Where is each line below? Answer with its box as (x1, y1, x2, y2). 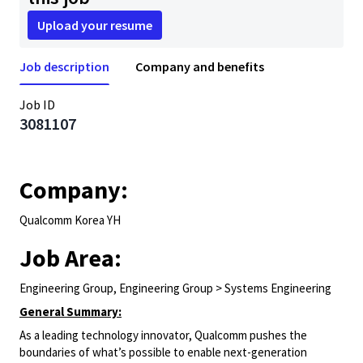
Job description (19, 58, 109, 75)
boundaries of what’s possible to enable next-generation (19, 344, 307, 360)
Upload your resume (37, 17, 152, 33)
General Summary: (19, 304, 122, 319)
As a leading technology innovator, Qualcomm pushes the (19, 327, 307, 343)
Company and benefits (135, 58, 264, 75)
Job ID (19, 96, 55, 113)
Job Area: (19, 242, 122, 273)
